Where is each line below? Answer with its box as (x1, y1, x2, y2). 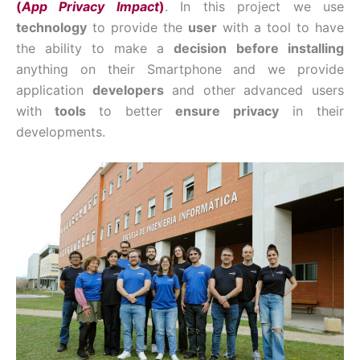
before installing (236, 39, 344, 56)
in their (279, 102, 345, 119)
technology (16, 18, 87, 35)
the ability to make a (16, 39, 174, 56)
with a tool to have (217, 18, 344, 35)
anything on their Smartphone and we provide (16, 60, 344, 77)
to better (98, 102, 176, 119)
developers (92, 81, 164, 98)
